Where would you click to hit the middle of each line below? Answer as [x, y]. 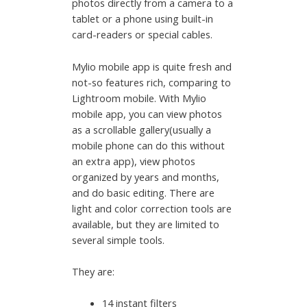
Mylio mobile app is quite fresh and [152, 66]
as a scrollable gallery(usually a [142, 129]
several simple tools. [120, 240]
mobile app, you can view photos [147, 113]
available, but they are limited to [146, 224]
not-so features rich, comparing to [152, 82]
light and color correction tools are [152, 208]
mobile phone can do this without [149, 145]
